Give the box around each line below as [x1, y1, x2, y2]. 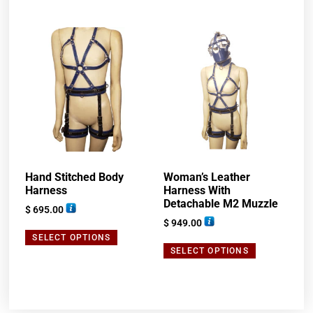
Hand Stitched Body [25, 170, 124, 184]
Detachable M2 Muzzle [163, 197, 278, 211]
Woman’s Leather [163, 170, 250, 184]
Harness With [163, 184, 231, 198]
